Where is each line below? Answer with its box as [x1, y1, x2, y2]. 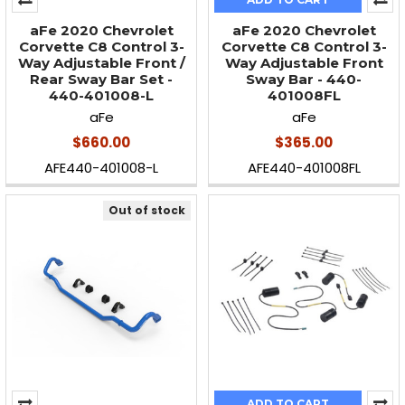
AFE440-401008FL [247, 157, 361, 177]
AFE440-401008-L [44, 157, 158, 177]
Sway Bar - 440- [246, 70, 362, 88]
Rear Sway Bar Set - [30, 70, 173, 88]
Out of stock [108, 202, 185, 218]
